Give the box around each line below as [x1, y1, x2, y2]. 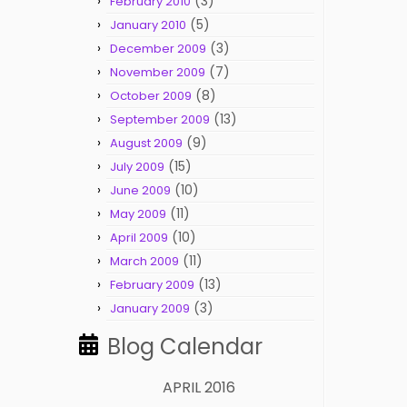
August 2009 [110, 134, 183, 152]
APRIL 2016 [163, 377, 235, 398]
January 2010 [110, 16, 186, 34]
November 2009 [110, 64, 205, 81]
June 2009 [110, 182, 171, 199]
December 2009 [110, 40, 206, 57]
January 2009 [110, 300, 190, 317]
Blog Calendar [107, 332, 263, 362]
